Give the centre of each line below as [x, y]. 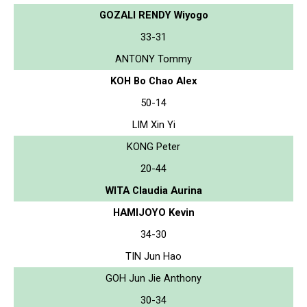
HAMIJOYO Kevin [153, 212]
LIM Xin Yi [153, 124]
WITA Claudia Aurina [153, 190]
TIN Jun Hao [153, 256]
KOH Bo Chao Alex [153, 81]
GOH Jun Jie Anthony [153, 278]
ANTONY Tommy [153, 59]
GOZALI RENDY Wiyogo [153, 15]
